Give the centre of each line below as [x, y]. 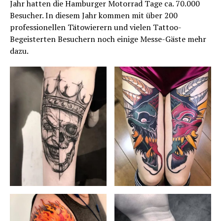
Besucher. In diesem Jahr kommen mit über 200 [94, 16]
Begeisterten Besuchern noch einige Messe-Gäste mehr [108, 39]
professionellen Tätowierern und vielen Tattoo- [96, 27]
